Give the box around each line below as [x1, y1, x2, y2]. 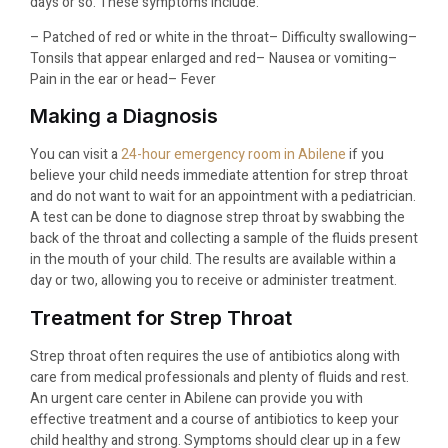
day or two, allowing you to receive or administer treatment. [30, 270, 397, 292]
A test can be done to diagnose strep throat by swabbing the [30, 207, 405, 229]
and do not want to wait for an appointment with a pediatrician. [30, 186, 416, 208]
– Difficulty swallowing [269, 27, 408, 48]
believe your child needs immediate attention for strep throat [30, 165, 408, 187]
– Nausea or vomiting [256, 48, 388, 69]
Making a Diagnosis [30, 104, 218, 129]
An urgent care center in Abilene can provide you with [30, 387, 363, 409]
